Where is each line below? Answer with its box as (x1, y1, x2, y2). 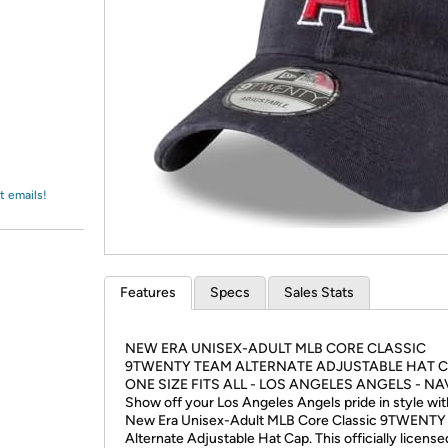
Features (120, 284, 176, 301)
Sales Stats (284, 284, 354, 301)
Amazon (38, 25, 91, 43)
